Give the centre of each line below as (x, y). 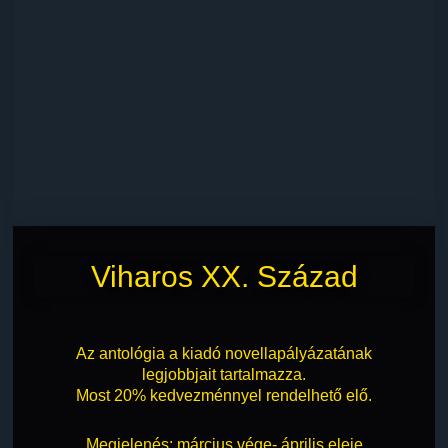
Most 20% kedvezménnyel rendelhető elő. (224, 395)
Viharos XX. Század (224, 276)
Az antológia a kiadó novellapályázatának (224, 353)
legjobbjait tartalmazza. (224, 374)
